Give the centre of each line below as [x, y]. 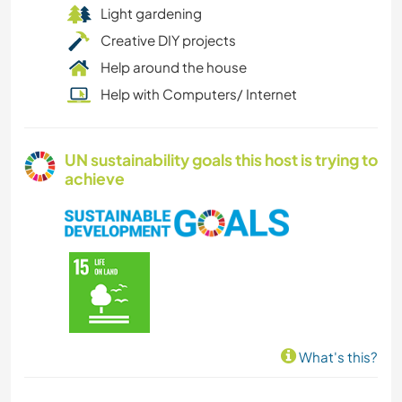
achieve [95, 179]
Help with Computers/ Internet [199, 94]
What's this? [337, 357]
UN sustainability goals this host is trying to [221, 160]
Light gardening [151, 13]
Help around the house [174, 67]
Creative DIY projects [168, 40]
